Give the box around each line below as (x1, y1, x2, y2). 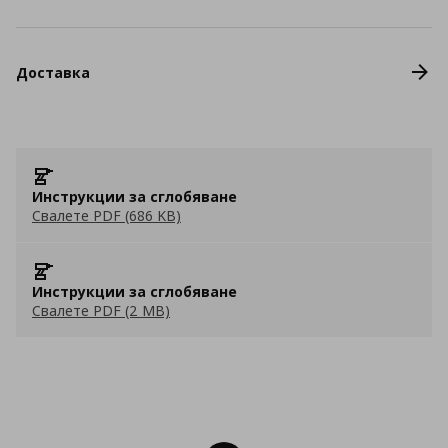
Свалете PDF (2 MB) (32, 301, 170, 320)
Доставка (16, 62, 90, 82)
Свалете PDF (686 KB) (32, 206, 181, 225)
